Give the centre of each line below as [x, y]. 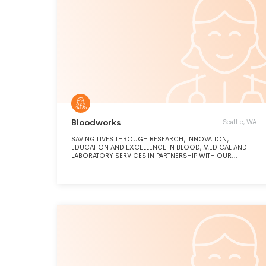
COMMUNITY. [93, 164]
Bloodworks [96, 122]
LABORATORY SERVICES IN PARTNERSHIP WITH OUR [151, 156]
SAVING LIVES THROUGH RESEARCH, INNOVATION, [150, 139]
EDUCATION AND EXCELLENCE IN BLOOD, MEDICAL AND [159, 147]
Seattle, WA [240, 122]
